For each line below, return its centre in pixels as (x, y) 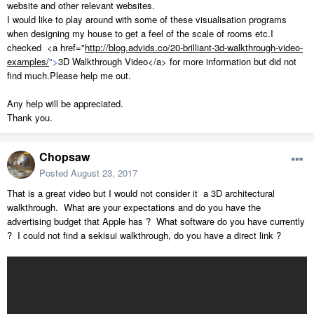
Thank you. (30, 118)
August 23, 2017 (104, 173)
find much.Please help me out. (69, 76)
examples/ (28, 62)
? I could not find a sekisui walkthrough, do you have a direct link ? (144, 235)
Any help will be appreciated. (65, 104)
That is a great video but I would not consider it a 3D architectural (141, 193)
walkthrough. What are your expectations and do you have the (134, 207)
